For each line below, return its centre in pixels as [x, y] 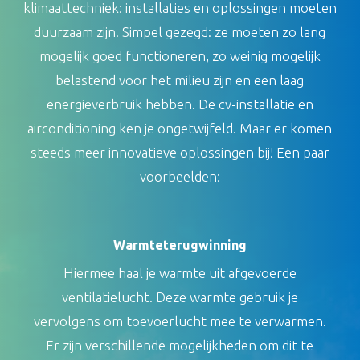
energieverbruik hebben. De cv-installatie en [180, 104]
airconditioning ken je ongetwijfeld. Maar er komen [180, 129]
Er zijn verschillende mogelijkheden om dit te [180, 345]
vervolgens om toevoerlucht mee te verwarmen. [180, 321]
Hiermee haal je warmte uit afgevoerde [180, 272]
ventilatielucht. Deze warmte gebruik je [180, 297]
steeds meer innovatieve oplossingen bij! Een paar [180, 153]
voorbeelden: [180, 177]
